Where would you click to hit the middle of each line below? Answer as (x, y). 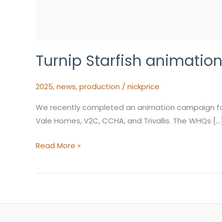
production (100, 86)
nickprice (143, 86)
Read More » (58, 145)
